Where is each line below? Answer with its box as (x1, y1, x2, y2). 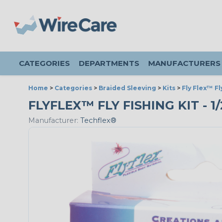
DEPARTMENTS (79, 58, 139, 68)
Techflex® (78, 116, 116, 125)
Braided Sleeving (99, 84, 156, 92)
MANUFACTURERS (148, 58, 221, 68)
